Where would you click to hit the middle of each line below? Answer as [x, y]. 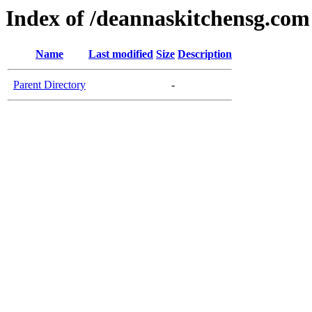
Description [205, 54]
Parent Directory [49, 85]
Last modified [121, 54]
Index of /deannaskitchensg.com [158, 18]
